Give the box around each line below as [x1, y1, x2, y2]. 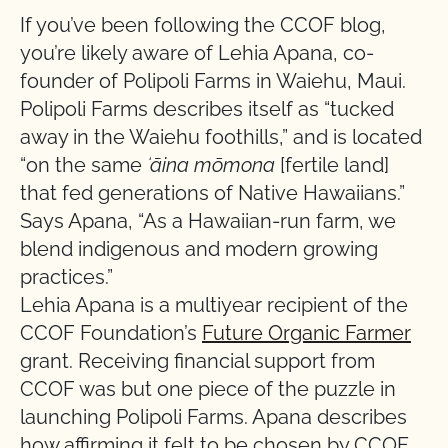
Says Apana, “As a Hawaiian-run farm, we [20, 209, 396, 233]
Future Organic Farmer [202, 321, 411, 345]
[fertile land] [280, 153, 389, 177]
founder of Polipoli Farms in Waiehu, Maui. [20, 69, 406, 93]
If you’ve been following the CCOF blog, [20, 13, 386, 37]
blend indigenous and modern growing [20, 237, 378, 261]
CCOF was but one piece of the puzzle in [20, 377, 396, 401]
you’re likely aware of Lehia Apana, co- [20, 41, 374, 65]
